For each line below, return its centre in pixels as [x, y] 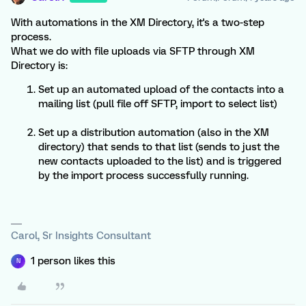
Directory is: [39, 65]
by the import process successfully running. [143, 175]
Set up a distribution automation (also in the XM [154, 132]
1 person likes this [73, 261]
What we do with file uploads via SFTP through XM [133, 51]
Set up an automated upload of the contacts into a [161, 89]
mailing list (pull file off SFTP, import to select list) [158, 103]
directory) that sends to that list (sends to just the [159, 147]
